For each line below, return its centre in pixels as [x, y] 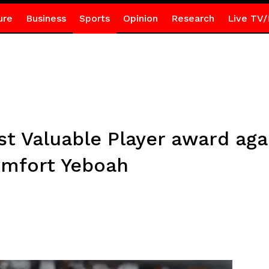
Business [46, 18]
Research [192, 18]
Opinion [140, 18]
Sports [94, 18]
